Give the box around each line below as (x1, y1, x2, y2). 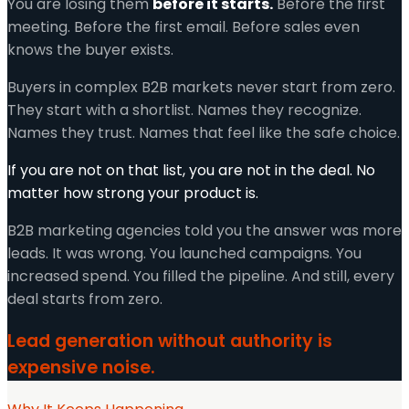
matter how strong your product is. (7, 183, 258, 204)
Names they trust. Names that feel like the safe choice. (7, 122, 400, 143)
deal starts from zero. (7, 288, 163, 309)
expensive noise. (7, 355, 155, 381)
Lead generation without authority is (7, 329, 332, 354)
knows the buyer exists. (7, 39, 173, 60)
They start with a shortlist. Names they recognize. (7, 100, 362, 121)
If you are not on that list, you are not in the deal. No (7, 160, 375, 181)
